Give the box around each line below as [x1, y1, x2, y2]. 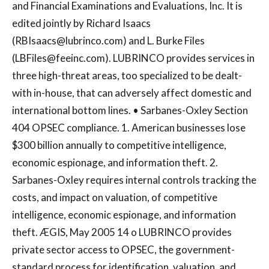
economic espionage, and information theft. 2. [12, 156, 218, 169]
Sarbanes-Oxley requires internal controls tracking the [12, 174, 256, 187]
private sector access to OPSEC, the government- [12, 243, 235, 256]
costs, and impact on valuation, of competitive [12, 191, 217, 204]
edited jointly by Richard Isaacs [12, 17, 151, 30]
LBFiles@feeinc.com [15, 52, 105, 65]
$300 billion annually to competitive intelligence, [12, 139, 226, 152]
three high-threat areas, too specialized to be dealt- [12, 69, 242, 82]
